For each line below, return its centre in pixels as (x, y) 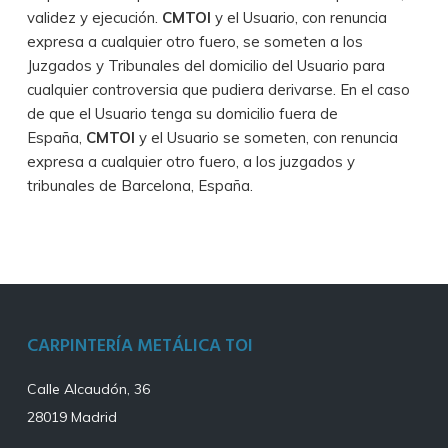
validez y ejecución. (94, 17)
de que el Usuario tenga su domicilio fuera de (182, 113)
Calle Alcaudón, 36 (88, 389)
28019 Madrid (71, 417)
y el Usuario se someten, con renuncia (268, 137)
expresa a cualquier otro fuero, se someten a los (194, 41)
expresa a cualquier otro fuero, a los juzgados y (190, 161)
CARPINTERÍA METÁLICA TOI (139, 346)
